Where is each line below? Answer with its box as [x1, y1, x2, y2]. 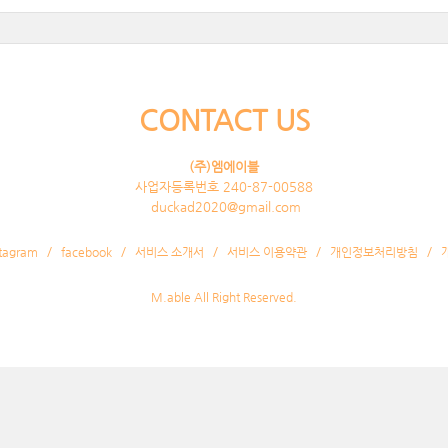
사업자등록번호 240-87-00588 [135, 179, 313, 194]
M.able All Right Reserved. [151, 290, 297, 304]
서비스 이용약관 [227, 245, 307, 259]
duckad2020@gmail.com [147, 199, 301, 214]
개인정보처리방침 [330, 245, 418, 259]
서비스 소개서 [135, 245, 204, 259]
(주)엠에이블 [189, 159, 259, 174]
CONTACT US [138, 104, 310, 136]
